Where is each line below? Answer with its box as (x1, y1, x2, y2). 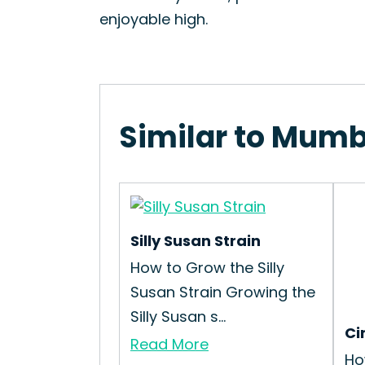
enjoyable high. (99, 9, 208, 29)
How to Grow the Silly (130, 257, 284, 278)
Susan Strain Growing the (130, 282, 315, 302)
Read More (130, 334, 209, 354)
